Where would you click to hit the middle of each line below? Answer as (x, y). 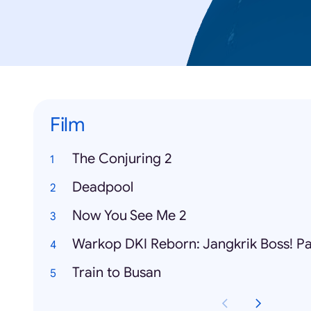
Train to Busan (117, 273)
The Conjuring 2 (122, 159)
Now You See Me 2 (129, 216)
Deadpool (103, 187)
